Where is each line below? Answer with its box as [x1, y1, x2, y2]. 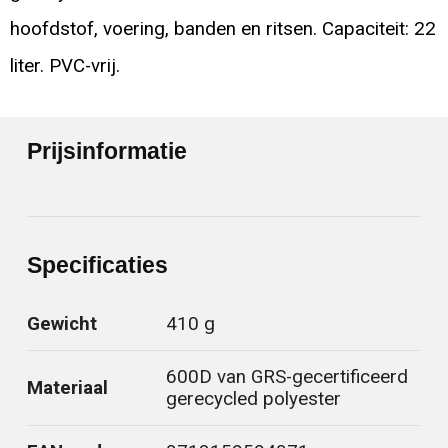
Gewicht [27, 313, 98, 336]
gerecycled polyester [166, 388, 342, 411]
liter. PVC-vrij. [9, 55, 120, 78]
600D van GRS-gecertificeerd [166, 366, 409, 389]
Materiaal [27, 377, 109, 400]
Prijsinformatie [27, 138, 188, 165]
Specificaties [27, 252, 169, 279]
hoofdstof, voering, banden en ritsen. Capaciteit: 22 [9, 18, 436, 41]
